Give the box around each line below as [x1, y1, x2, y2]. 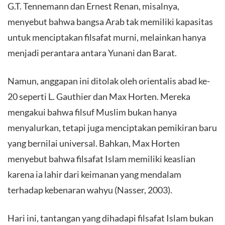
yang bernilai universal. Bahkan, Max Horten [8, 137, 180, 149]
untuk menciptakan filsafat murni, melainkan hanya [8, 31, 206, 43]
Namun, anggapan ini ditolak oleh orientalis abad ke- [8, 75, 210, 86]
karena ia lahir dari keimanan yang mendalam [8, 168, 181, 180]
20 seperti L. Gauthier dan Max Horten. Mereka [8, 90, 190, 102]
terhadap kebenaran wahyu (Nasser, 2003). [8, 184, 172, 195]
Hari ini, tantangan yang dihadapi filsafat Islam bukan [8, 212, 213, 223]
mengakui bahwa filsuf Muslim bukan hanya [8, 106, 177, 118]
